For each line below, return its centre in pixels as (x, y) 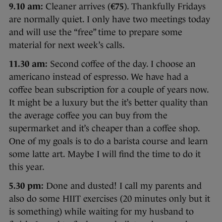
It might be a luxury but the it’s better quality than (109, 102)
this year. (27, 167)
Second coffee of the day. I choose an (122, 64)
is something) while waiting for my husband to (101, 211)
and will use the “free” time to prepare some (96, 32)
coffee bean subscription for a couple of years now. (109, 89)
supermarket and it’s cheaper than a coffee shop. (104, 128)
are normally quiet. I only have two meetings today (110, 19)
